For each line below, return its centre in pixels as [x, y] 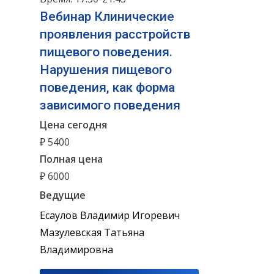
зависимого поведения [110, 106]
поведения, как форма [107, 88]
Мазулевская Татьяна [92, 233]
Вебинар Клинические [107, 17]
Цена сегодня [73, 124]
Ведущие [63, 195]
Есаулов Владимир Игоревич [110, 216]
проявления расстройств [115, 35]
